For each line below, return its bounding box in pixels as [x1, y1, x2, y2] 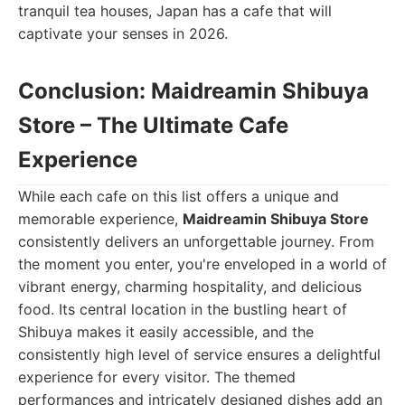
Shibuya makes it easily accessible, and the [18, 323, 314, 341]
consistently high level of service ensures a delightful [18, 345, 381, 363]
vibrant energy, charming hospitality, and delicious [18, 278, 362, 296]
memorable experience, [18, 210, 183, 228]
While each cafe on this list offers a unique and [18, 187, 339, 205]
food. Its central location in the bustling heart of [18, 300, 347, 318]
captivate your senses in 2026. [18, 24, 228, 42]
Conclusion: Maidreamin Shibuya [18, 78, 369, 104]
